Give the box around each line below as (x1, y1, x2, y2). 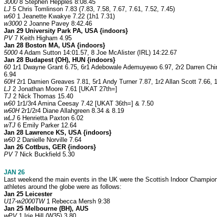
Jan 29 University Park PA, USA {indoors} (4, 27, 128, 35)
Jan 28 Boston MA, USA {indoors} (4, 42, 105, 49)
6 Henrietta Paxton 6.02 (15, 114, 83, 122)
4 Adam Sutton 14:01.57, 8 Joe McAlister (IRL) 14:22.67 (17, 49, 177, 57)
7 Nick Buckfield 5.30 (13, 151, 75, 158)
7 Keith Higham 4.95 (13, 34, 72, 42)
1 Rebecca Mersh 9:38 (45, 198, 110, 205)
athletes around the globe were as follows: (4, 183, 122, 191)
